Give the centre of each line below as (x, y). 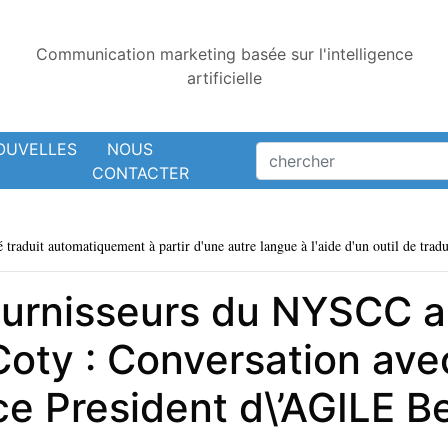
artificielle (224, 78)
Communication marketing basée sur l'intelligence (224, 54)
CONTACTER (140, 172)
